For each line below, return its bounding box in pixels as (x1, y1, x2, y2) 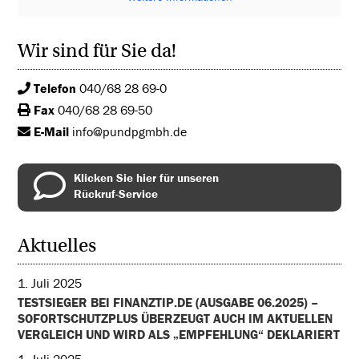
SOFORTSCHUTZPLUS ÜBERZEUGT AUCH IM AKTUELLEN (18, 310, 333, 326)
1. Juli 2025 (18, 275, 83, 291)
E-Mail (30, 123, 70, 139)
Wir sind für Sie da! (18, 38, 177, 63)
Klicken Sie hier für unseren (74, 170, 220, 185)
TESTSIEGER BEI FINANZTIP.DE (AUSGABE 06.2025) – (18, 294, 319, 310)
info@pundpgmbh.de (72, 123, 188, 139)
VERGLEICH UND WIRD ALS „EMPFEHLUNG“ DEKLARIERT (18, 326, 341, 342)
